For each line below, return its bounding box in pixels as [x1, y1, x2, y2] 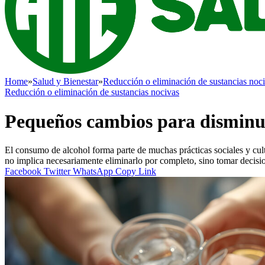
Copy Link [115, 166, 156, 177]
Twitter [44, 166, 70, 177]
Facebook [5, 166, 41, 177]
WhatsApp [73, 166, 113, 177]
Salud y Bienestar [33, 76, 98, 87]
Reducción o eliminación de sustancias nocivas [5, 87, 179, 98]
